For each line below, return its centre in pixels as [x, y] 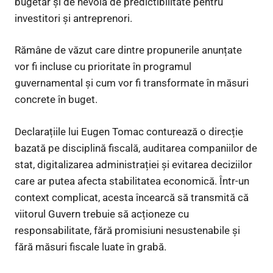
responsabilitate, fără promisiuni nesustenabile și [127, 230]
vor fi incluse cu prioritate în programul [103, 67]
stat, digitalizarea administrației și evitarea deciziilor [133, 164]
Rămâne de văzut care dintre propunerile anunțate [128, 50]
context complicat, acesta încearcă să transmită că [132, 197]
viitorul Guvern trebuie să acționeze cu [102, 214]
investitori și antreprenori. [73, 18]
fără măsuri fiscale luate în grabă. [90, 246]
